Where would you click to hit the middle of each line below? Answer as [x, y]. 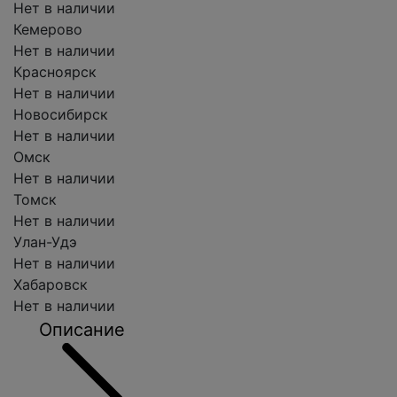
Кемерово [48, 29]
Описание [82, 330]
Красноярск [55, 72]
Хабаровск [51, 284]
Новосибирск [61, 114]
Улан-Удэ [45, 242]
